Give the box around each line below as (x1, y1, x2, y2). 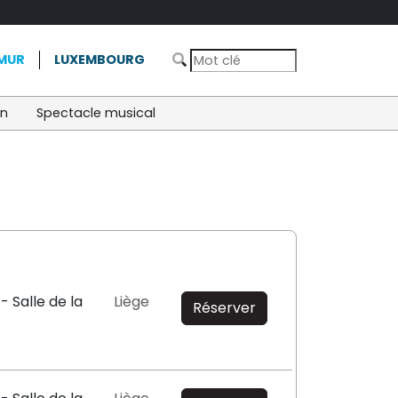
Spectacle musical (36, 103, 155, 122)
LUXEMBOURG (54, 51, 145, 69)
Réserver (192, 297, 256, 318)
